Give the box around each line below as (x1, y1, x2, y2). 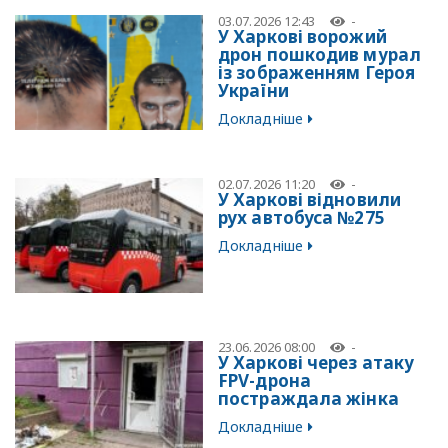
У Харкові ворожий (218, 25, 387, 49)
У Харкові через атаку (218, 351, 415, 375)
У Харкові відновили (218, 188, 401, 212)
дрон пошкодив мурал (218, 43, 421, 67)
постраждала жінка (218, 387, 399, 411)
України (218, 79, 289, 103)
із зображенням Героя (218, 61, 416, 85)
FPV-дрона (218, 369, 311, 393)
